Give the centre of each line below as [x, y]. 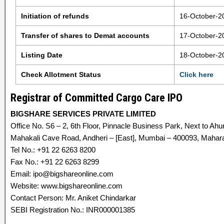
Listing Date [41, 55]
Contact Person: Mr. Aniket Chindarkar [73, 198]
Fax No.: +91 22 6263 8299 [55, 162]
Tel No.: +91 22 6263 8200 [53, 150]
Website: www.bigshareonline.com [66, 186]
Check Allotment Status [61, 74]
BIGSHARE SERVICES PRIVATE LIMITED [83, 114]
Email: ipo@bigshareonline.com [62, 174]
